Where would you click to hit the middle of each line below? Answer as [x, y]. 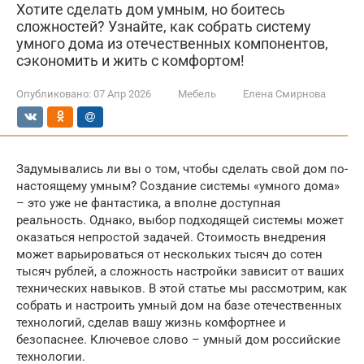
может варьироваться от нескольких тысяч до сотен [169, 254]
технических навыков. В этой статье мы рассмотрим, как [182, 288]
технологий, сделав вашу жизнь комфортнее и [151, 323]
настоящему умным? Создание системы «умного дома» [178, 186]
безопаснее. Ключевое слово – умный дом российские [178, 340]
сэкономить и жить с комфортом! [130, 61]
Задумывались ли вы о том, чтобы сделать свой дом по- [182, 169]
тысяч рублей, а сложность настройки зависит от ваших [180, 271]
